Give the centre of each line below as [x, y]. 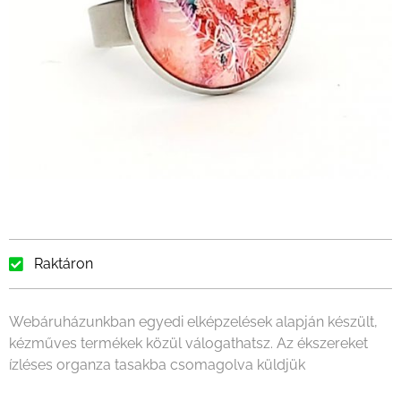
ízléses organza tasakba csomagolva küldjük [157, 365]
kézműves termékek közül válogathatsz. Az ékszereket [188, 344]
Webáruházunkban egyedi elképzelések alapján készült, [193, 322]
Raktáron [63, 264]
